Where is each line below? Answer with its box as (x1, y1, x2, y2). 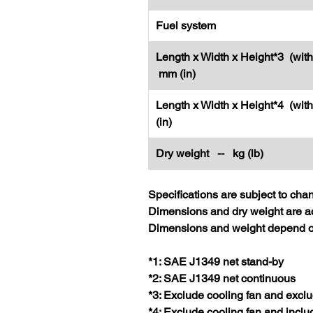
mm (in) (156, 67, 196, 80)
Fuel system (156, 19, 216, 32)
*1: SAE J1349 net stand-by (148, 255, 284, 268)
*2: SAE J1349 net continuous (148, 272, 296, 285)
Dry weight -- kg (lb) (156, 147, 272, 160)
